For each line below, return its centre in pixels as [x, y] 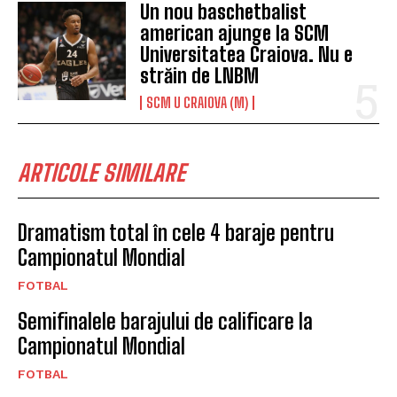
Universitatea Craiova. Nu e [247, 55]
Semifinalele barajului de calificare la [165, 322]
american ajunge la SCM [235, 34]
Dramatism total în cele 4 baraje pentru [176, 233]
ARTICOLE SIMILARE [101, 173]
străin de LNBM [200, 76]
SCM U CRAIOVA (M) [198, 103]
